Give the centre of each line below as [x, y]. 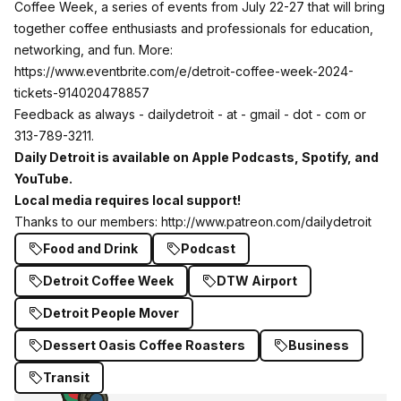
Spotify [324, 157]
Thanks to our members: [88, 222]
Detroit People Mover [111, 313]
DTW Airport [257, 281]
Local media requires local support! [128, 200]
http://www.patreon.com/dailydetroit [266, 222]
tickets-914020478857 [82, 93]
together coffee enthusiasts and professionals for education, [194, 28]
